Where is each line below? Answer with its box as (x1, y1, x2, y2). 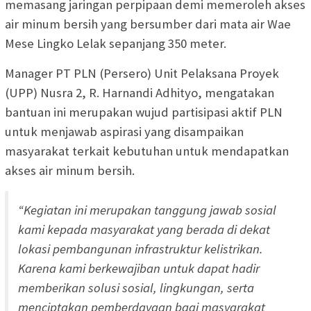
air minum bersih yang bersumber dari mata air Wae (5, 15, 291, 32)
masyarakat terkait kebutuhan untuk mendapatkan (5, 142, 289, 159)
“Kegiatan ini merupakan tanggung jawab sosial (18, 201, 276, 218)
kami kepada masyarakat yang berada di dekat (18, 221, 270, 237)
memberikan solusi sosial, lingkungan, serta (18, 279, 254, 296)
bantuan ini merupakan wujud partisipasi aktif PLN (5, 103, 283, 120)
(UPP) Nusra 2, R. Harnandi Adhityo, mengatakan (5, 84, 274, 101)
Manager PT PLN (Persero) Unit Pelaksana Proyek (5, 65, 279, 81)
